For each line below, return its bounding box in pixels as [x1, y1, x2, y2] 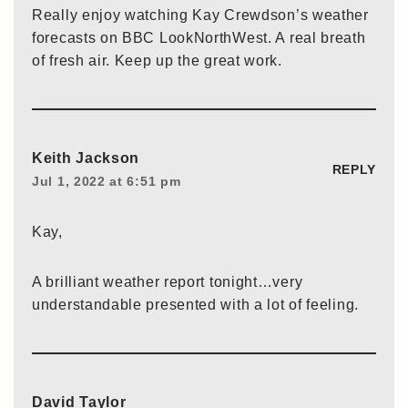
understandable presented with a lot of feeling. [32, 297, 359, 313]
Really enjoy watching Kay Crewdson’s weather [32, 7, 369, 24]
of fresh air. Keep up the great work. [32, 53, 282, 69]
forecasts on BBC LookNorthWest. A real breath [32, 30, 366, 46]
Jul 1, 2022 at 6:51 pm [32, 174, 181, 189]
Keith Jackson [32, 150, 140, 167]
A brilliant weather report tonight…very [32, 274, 303, 291]
